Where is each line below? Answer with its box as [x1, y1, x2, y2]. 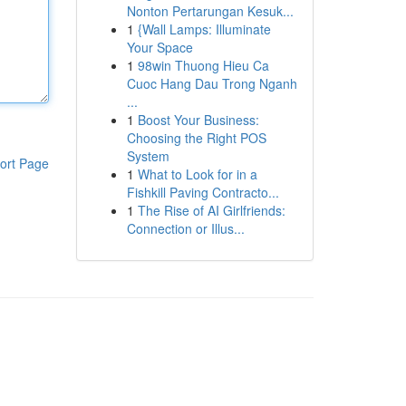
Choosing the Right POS [126, 129, 266, 147]
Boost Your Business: [137, 111, 259, 129]
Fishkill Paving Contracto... [126, 183, 279, 201]
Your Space [126, 38, 193, 56]
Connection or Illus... [126, 219, 245, 237]
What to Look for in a [137, 165, 257, 183]
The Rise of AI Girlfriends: [137, 201, 285, 219]
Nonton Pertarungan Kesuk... [126, 2, 294, 20]
